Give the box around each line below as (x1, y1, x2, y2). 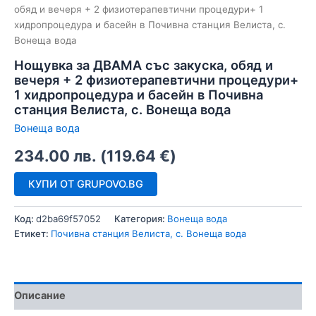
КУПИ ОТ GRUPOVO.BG (28, 177, 143, 190)
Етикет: (14, 227, 51, 239)
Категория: (114, 212, 167, 224)
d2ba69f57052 (36, 212, 101, 224)
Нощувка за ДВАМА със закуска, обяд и (14, 56, 273, 73)
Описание (14, 289, 66, 303)
